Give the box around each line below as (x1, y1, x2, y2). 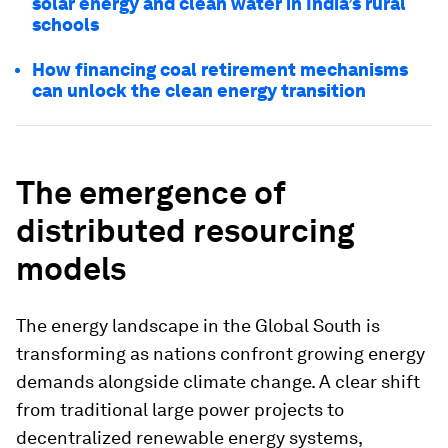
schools (32, 14, 99, 35)
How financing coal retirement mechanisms (32, 59, 408, 80)
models (16, 249, 126, 288)
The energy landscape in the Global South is (16, 315, 380, 336)
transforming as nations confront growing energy (16, 343, 425, 364)
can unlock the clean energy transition (32, 80, 366, 101)
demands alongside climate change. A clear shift (16, 371, 420, 392)
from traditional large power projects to (16, 399, 344, 420)
